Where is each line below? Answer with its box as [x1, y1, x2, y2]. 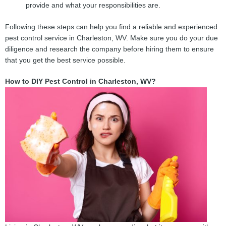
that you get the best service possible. [5, 56, 126, 64]
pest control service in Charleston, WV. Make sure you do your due [5, 34, 218, 42]
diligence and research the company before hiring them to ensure [5, 45, 214, 53]
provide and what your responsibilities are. [26, 2, 161, 10]
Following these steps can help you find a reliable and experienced [5, 23, 217, 31]
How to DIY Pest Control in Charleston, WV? [5, 77, 156, 85]
